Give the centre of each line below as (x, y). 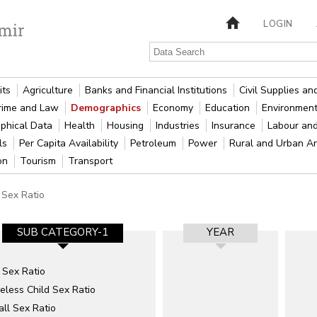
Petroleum (155, 143)
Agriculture (50, 90)
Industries (179, 126)
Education (229, 108)
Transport (91, 161)
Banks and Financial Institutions (158, 90)
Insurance (235, 126)
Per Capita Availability (70, 143)
